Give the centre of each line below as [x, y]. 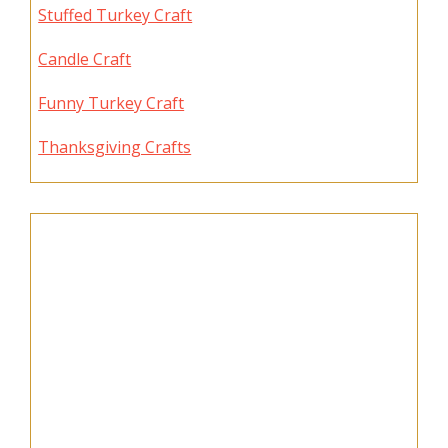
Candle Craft [85, 59]
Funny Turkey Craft [111, 103]
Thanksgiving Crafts [115, 147]
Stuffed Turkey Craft [115, 15]
